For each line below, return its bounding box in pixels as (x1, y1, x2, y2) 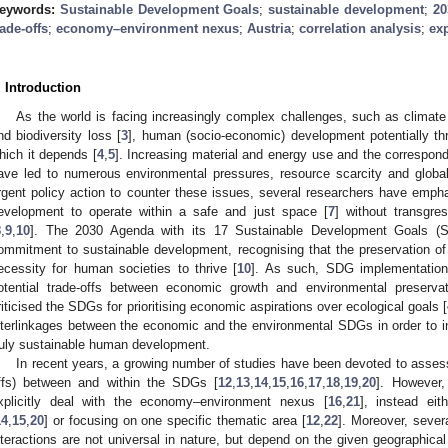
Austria (247, 20, 291, 36)
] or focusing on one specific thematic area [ (44, 412, 306, 428)
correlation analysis (299, 20, 421, 36)
